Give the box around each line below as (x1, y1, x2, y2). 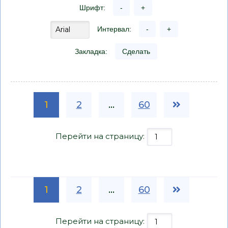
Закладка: (74, 47, 107, 55)
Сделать (122, 47, 150, 55)
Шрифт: (79, 4, 105, 12)
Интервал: (97, 25, 131, 33)
